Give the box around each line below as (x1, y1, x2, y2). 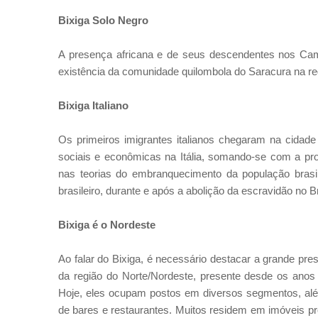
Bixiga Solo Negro (58, 14, 148, 26)
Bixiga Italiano (58, 99, 128, 111)
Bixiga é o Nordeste (58, 219, 155, 231)
